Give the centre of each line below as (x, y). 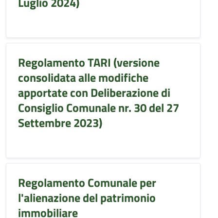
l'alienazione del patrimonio (87, 198)
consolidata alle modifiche (83, 77)
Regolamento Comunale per (87, 182)
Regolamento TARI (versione (89, 62)
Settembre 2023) (60, 123)
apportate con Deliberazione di (94, 92)
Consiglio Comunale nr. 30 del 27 (99, 108)
